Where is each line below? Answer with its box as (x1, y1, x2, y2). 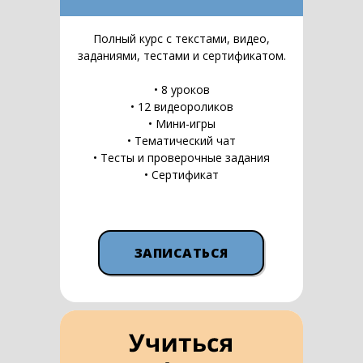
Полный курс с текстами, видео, (93, 31, 270, 46)
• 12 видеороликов (130, 99, 233, 114)
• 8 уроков (153, 82, 210, 97)
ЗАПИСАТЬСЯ (134, 244, 228, 262)
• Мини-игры (147, 116, 216, 131)
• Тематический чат (127, 133, 236, 148)
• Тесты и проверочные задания (93, 150, 270, 165)
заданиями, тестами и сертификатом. (77, 48, 286, 63)
